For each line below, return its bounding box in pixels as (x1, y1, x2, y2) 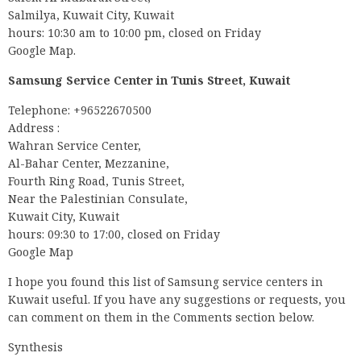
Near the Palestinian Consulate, (8, 191, 188, 207)
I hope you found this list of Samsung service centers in (8, 274, 323, 290)
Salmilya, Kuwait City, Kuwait (8, 7, 174, 23)
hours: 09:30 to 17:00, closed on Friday (8, 226, 220, 243)
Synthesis (8, 339, 63, 355)
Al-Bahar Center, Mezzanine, (8, 156, 169, 172)
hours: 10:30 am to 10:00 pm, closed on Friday (8, 25, 261, 41)
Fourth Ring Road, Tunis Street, (8, 173, 185, 189)
